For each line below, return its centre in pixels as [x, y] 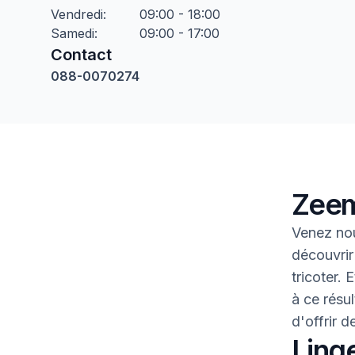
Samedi [73, 33]
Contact [81, 55]
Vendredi [77, 14]
